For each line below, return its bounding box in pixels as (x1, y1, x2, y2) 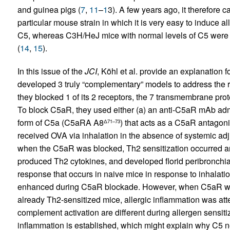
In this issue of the (17, 65, 85, 77)
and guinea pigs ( (17, 3, 81, 15)
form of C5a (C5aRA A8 (17, 116, 104, 128)
